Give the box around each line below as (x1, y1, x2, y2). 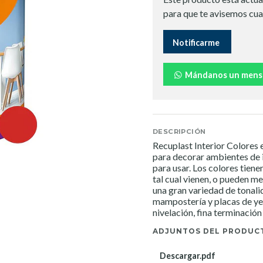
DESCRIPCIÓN (153, 127, 206, 136)
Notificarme (173, 37, 220, 48)
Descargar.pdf (160, 251, 215, 261)
